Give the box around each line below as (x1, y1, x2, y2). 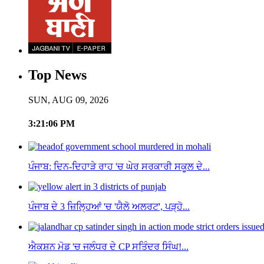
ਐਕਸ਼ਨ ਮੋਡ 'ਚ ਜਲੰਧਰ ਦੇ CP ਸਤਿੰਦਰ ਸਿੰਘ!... (28, 241, 189, 252)
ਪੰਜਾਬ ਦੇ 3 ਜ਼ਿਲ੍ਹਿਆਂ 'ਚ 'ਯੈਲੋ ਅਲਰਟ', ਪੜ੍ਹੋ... (28, 201, 190, 212)
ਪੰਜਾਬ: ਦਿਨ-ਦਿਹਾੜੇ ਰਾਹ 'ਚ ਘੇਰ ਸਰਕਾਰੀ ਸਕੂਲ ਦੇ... (28, 161, 210, 171)
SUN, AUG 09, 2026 (28, 95, 108, 105)
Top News (28, 67, 87, 83)
